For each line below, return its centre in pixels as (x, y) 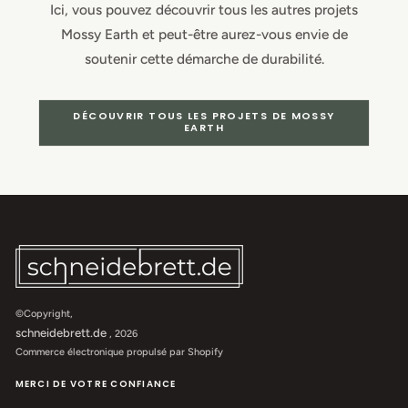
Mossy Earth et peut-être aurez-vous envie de (204, 35)
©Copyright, (44, 314)
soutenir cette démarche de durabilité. (204, 59)
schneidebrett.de (61, 333)
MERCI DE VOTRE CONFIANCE (96, 384)
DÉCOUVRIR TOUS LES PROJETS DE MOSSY (204, 116)
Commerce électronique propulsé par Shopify (119, 352)
